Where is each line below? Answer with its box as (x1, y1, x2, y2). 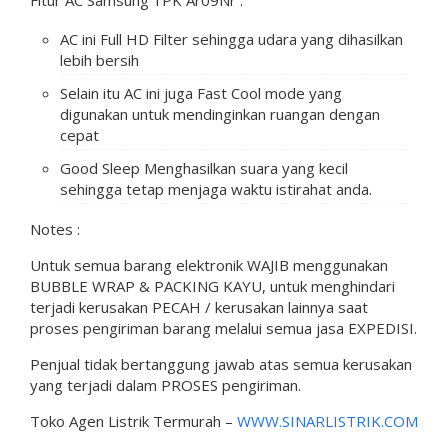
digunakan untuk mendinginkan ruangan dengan (60, 103, 380, 124)
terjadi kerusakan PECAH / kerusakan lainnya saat (30, 296, 368, 317)
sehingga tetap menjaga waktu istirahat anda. (60, 178, 372, 199)
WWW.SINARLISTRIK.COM (237, 410, 418, 431)
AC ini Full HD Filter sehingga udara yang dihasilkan (60, 28, 403, 49)
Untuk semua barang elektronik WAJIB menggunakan (30, 254, 388, 275)
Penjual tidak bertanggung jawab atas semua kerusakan (30, 353, 412, 374)
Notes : (30, 218, 80, 239)
